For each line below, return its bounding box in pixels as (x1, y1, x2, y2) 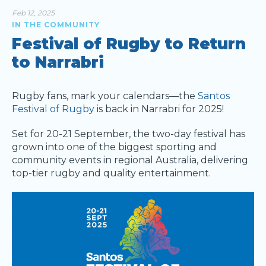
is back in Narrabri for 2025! (94, 103, 224, 115)
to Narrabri (12, 53, 104, 72)
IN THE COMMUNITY (12, 20, 100, 29)
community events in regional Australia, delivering (12, 154, 248, 166)
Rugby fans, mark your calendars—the (12, 90, 198, 102)
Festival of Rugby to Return (12, 34, 246, 53)
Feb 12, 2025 (12, 8, 55, 17)
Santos (198, 90, 230, 102)
